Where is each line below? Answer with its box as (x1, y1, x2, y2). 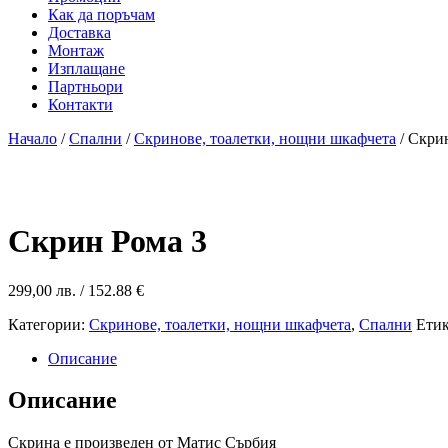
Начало (8, 129, 57, 147)
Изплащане (48, 59, 125, 77)
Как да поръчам (48, 5, 155, 23)
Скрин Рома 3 (8, 223, 207, 260)
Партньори (48, 77, 123, 95)
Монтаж (48, 41, 104, 59)
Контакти (48, 95, 113, 113)
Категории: (8, 315, 89, 333)
